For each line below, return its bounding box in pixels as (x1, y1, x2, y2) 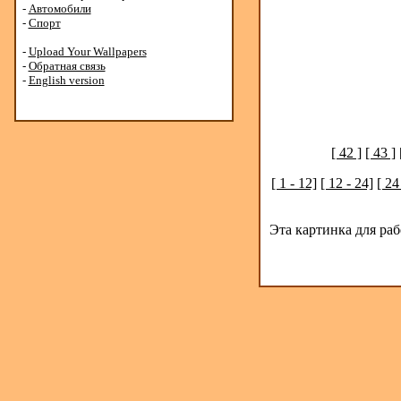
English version (28, 73, 105, 87)
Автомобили (28, 2, 91, 15)
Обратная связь (28, 59, 106, 73)
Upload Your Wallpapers (28, 45, 147, 58)
